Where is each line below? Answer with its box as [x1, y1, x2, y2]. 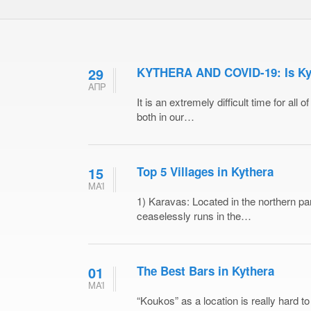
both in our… [137, 108, 194, 124]
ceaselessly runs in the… [137, 208, 251, 223]
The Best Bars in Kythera [137, 262, 274, 279]
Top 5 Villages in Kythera [137, 162, 274, 180]
